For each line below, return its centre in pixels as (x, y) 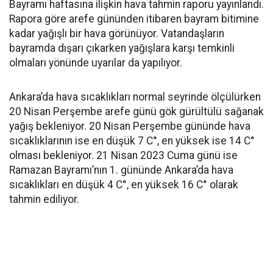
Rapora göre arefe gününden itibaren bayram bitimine (134, 19)
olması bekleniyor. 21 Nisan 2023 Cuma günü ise (123, 156)
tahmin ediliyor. (44, 200)
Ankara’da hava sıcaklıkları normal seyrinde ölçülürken (135, 97)
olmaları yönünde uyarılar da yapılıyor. (96, 63)
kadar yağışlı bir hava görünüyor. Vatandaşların (117, 34)
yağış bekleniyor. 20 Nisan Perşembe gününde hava (130, 126)
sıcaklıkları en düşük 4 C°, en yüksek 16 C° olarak (124, 185)
